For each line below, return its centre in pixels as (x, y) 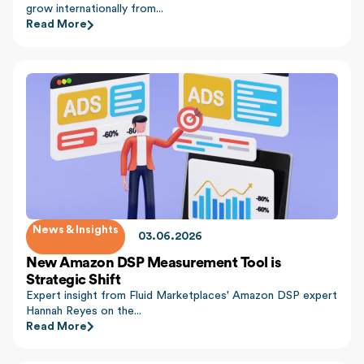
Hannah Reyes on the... (84, 311)
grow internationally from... (95, 9)
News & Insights (76, 230)
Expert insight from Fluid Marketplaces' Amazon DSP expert (182, 295)
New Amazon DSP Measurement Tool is (153, 262)
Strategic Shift (74, 279)
